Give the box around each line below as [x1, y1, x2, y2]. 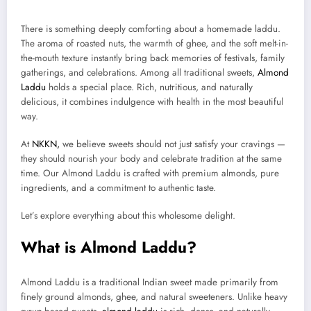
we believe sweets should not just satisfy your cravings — [60, 137, 285, 151]
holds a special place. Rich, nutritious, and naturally [46, 80, 253, 94]
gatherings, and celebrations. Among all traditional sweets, [21, 65, 258, 79]
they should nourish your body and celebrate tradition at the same [21, 151, 282, 165]
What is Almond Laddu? [21, 236, 196, 259]
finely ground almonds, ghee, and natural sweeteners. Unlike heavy [21, 289, 287, 303]
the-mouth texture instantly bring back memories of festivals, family [21, 51, 285, 65]
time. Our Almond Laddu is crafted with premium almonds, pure [21, 166, 279, 180]
